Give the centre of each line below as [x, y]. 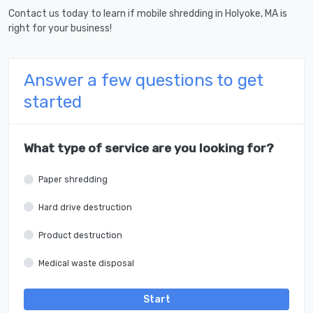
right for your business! [60, 29]
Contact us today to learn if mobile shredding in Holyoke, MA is [148, 14]
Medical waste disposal [86, 263]
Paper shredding [73, 180]
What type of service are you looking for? [149, 148]
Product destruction [80, 235]
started [53, 102]
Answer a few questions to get [144, 80]
